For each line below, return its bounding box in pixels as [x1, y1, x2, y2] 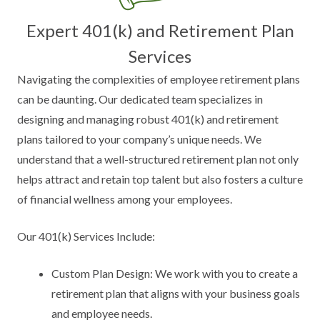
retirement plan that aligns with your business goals [51, 286, 300, 300]
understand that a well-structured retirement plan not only [17, 152, 299, 166]
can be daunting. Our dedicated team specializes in [17, 92, 263, 106]
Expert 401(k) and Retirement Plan [26, 20, 294, 41]
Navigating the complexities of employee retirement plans [17, 72, 300, 86]
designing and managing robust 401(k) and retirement [17, 112, 279, 126]
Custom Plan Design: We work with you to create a [51, 266, 298, 280]
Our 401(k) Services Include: [17, 229, 155, 243]
